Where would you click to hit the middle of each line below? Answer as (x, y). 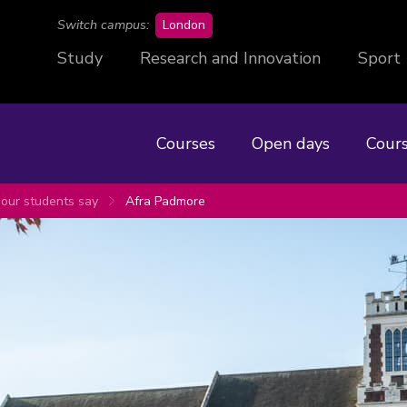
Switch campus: (103, 25)
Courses (186, 143)
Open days (291, 143)
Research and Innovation (230, 58)
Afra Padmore (165, 201)
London (184, 25)
